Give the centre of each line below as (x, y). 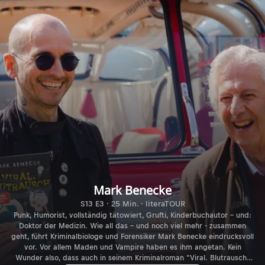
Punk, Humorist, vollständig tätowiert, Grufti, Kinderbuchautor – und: (132, 215)
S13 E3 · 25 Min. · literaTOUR (132, 203)
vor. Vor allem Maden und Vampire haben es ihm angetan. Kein (132, 247)
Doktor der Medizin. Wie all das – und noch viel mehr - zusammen (132, 226)
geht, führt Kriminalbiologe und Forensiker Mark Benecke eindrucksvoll (132, 236)
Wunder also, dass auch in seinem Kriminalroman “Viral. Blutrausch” (132, 258)
